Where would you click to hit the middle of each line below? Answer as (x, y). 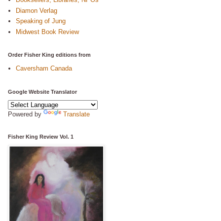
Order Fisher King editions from (49, 55)
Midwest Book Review (48, 32)
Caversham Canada (44, 69)
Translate (76, 114)
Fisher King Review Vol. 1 (41, 136)
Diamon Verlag (37, 10)
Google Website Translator (42, 92)
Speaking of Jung (41, 21)
